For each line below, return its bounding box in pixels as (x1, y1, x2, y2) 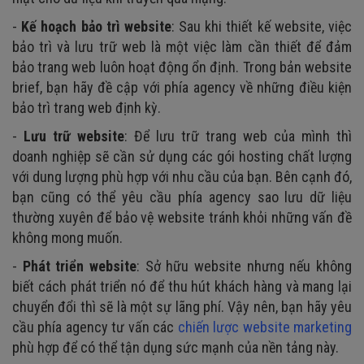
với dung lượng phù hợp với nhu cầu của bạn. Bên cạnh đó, (12, 167, 352, 185)
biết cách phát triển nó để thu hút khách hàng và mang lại (12, 277, 352, 295)
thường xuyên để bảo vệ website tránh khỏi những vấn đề (12, 208, 352, 226)
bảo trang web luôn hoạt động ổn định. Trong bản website (12, 58, 352, 76)
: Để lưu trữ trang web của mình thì (124, 127, 352, 145)
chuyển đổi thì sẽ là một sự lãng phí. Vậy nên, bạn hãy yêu (12, 297, 352, 315)
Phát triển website (22, 257, 137, 275)
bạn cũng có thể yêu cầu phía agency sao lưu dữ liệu (12, 188, 352, 206)
